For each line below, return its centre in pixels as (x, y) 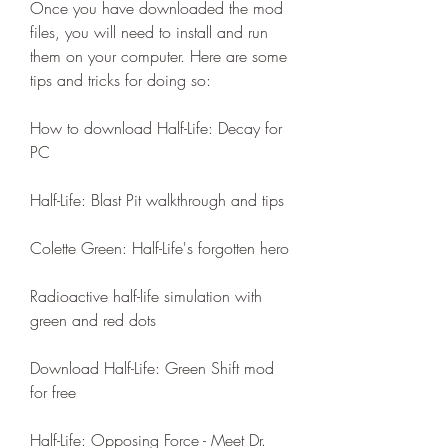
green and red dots (93, 320)
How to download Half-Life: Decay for (156, 128)
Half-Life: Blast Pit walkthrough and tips (157, 200)
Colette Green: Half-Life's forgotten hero (159, 248)
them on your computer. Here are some (158, 56)
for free (53, 392)
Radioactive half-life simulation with (146, 296)
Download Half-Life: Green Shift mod (152, 368)
